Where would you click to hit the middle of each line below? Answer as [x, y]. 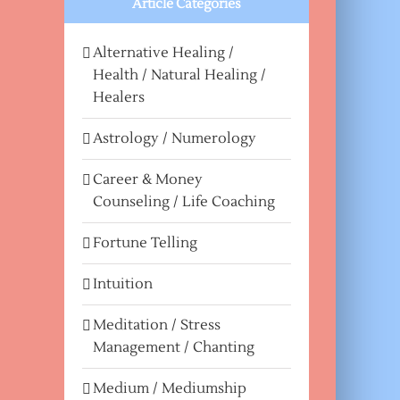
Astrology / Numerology [175, 138]
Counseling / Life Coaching [184, 201]
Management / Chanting [174, 347]
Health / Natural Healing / [180, 75]
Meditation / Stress [157, 325]
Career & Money [148, 179]
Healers [119, 97]
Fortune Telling [146, 242]
